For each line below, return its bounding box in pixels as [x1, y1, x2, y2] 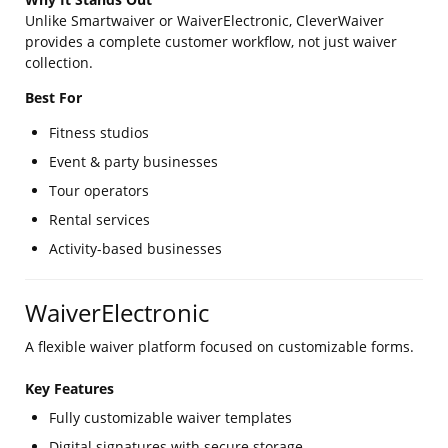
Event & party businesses [49, 152, 218, 171]
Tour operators [49, 181, 149, 200]
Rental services [49, 210, 150, 229]
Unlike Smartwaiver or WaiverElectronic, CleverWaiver [25, 11, 384, 30]
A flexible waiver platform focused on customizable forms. [25, 337, 414, 356]
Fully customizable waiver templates [49, 408, 292, 427]
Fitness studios [49, 123, 149, 142]
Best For [25, 88, 82, 107]
